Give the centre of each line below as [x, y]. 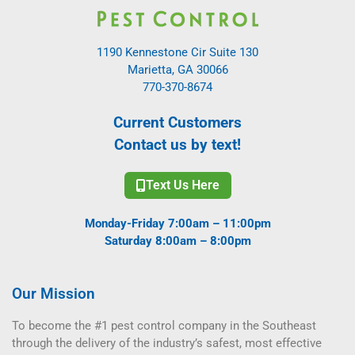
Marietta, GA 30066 [177, 69]
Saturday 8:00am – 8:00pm [177, 240]
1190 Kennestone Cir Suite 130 [177, 52]
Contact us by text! [177, 144]
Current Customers [177, 122]
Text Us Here [182, 185]
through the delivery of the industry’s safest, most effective [167, 343]
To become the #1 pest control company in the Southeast [164, 325]
